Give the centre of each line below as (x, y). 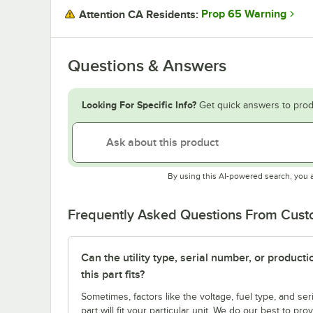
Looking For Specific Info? (139, 104)
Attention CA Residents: (139, 14)
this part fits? (113, 274)
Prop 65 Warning (244, 14)
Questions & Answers (147, 65)
